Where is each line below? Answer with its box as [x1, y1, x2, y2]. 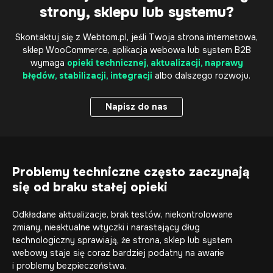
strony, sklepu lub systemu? [39, 3, 234, 21]
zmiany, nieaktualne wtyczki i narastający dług [12, 222, 200, 233]
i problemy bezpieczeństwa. [12, 260, 126, 271]
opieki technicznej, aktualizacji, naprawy [66, 57, 243, 68]
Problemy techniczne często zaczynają [12, 165, 249, 180]
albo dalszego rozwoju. [152, 70, 250, 81]
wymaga [30, 57, 67, 68]
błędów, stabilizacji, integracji [23, 70, 152, 81]
